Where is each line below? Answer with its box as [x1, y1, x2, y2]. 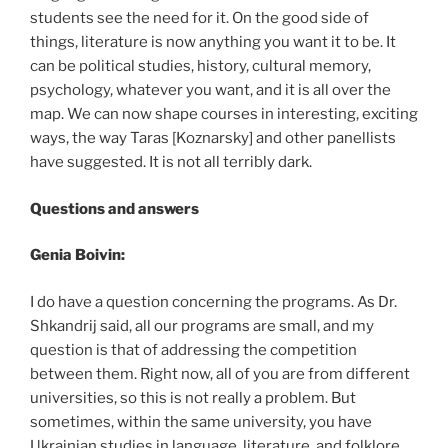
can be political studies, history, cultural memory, [30, 57, 371, 75]
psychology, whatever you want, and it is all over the [30, 81, 391, 99]
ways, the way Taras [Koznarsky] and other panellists [30, 129, 396, 147]
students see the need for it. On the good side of [30, 9, 369, 27]
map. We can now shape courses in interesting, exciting [30, 105, 418, 123]
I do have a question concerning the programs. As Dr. [30, 292, 397, 311]
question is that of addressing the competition [30, 340, 357, 359]
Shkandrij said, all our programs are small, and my [30, 316, 374, 335]
